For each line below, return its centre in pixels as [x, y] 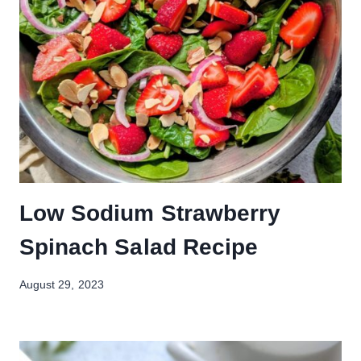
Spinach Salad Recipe [139, 247]
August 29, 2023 [62, 284]
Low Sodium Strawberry [150, 214]
